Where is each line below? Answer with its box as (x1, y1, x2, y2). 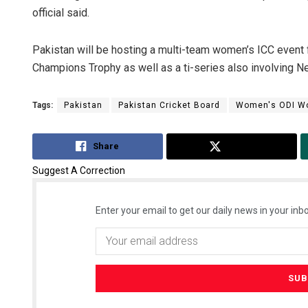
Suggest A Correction (32, 164, 125, 176)
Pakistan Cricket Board (118, 100, 220, 111)
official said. (32, 6, 89, 20)
